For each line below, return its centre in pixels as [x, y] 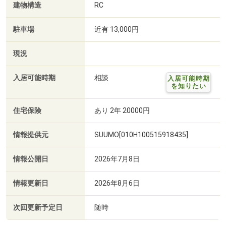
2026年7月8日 [117, 159]
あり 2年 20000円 [122, 110]
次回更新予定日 [38, 207]
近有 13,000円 [117, 29]
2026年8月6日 [117, 183]
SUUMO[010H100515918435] [141, 134]
